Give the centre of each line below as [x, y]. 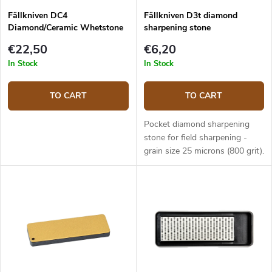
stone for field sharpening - [195, 137]
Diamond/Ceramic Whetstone [66, 28]
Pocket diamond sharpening [196, 124]
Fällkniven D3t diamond [190, 16]
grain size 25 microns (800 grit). [204, 151]
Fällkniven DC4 [38, 16]
